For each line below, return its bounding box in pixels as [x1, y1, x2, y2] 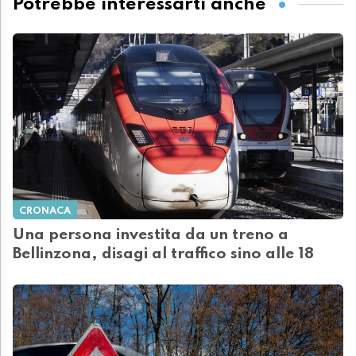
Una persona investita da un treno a [13, 227, 288, 244]
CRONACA [19, 206, 71, 217]
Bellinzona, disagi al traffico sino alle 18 [13, 246, 314, 263]
